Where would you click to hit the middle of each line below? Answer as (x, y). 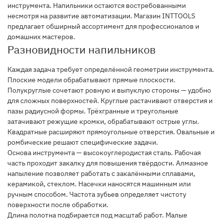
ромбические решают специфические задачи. (83, 142)
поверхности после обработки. (58, 205)
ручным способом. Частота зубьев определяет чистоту (97, 194)
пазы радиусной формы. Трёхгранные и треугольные (93, 111)
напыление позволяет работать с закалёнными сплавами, (101, 173)
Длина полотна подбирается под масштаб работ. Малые (97, 215)
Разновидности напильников (82, 49)
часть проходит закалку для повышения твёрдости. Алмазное (108, 163)
